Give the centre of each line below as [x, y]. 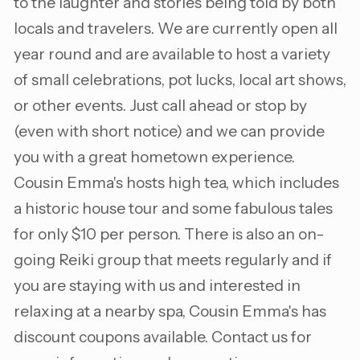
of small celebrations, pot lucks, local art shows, [180, 80]
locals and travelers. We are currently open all [176, 29]
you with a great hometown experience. [154, 157]
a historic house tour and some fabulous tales [173, 209]
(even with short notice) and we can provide [169, 131]
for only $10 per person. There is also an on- [169, 234]
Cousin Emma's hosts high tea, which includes [176, 183]
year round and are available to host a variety [172, 54]
